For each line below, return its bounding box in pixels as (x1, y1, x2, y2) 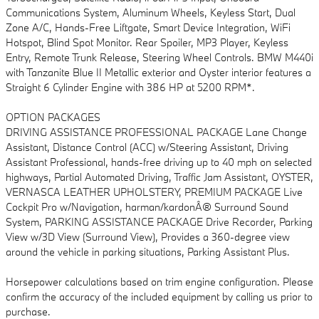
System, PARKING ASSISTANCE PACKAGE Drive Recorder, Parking (6, 215, 313, 229)
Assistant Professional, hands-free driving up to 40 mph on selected (6, 155, 312, 169)
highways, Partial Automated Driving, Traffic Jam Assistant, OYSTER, (6, 170, 313, 184)
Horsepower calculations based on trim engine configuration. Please (6, 275, 313, 289)
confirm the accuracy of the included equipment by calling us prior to (6, 290, 313, 304)
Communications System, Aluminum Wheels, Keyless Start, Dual (6, 6, 296, 20)
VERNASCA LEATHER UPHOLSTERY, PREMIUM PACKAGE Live (6, 185, 303, 199)
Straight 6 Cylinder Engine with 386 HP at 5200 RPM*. (6, 80, 255, 95)
